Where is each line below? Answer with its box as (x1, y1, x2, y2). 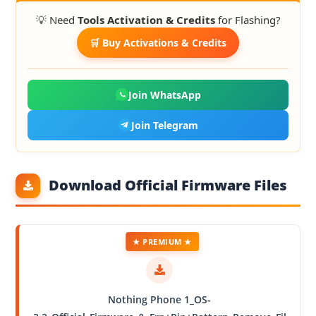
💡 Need (35, 12, 78, 27)
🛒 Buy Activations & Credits (90, 35, 226, 49)
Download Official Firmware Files (49, 176, 288, 195)
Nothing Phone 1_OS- (108, 292, 211, 306)
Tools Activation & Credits (77, 12, 215, 27)
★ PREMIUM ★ (133, 236, 192, 247)
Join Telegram (130, 118, 198, 132)
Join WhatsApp (128, 87, 201, 102)
